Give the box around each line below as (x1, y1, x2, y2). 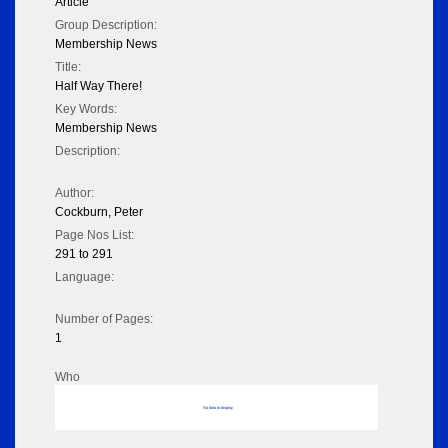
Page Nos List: (55, 228, 134, 243)
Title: (55, 60, 81, 75)
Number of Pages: (55, 312, 153, 327)
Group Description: (55, 18, 157, 33)
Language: (55, 270, 114, 285)
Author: (55, 186, 94, 201)
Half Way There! (55, 79, 142, 94)
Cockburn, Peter (55, 205, 143, 220)
